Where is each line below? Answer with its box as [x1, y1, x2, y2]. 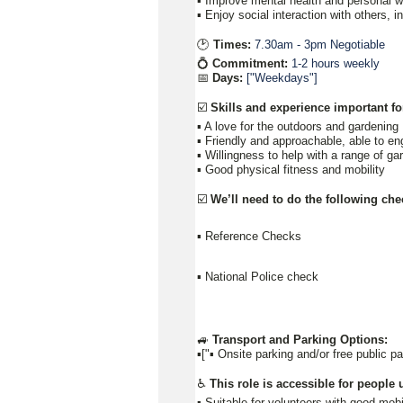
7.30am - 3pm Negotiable [255, 37, 385, 51]
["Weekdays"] [246, 70, 318, 85]
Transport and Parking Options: [212, 332, 388, 346]
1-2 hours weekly [291, 56, 380, 70]
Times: [213, 37, 251, 51]
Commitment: [212, 56, 291, 70]
